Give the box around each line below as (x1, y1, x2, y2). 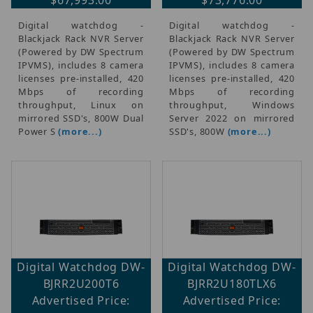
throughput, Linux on (18, 98, 144, 111)
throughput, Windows (169, 98, 295, 111)
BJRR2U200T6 (43, 275, 119, 291)
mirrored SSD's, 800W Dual (18, 111, 144, 124)
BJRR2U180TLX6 (187, 275, 277, 291)
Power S (18, 124, 59, 138)
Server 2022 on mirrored (169, 111, 295, 124)
